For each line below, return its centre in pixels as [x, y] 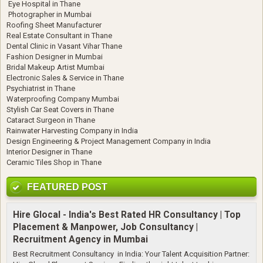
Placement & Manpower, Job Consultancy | [105, 227]
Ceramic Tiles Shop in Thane [54, 163]
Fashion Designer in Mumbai [55, 57]
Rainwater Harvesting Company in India [72, 131]
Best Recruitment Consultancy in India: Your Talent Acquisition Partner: [131, 254]
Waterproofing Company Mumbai [63, 99]
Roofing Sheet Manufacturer [54, 25]
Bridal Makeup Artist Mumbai [55, 68]
